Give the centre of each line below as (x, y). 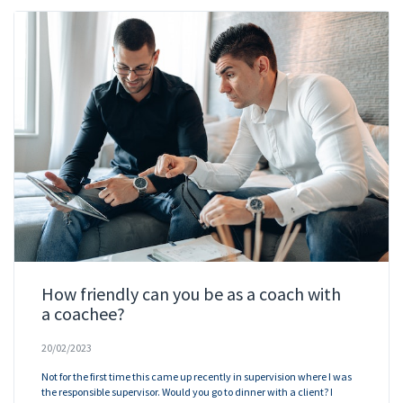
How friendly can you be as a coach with (191, 293)
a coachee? (83, 313)
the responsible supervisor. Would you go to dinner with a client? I (187, 391)
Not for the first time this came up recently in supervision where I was (197, 376)
